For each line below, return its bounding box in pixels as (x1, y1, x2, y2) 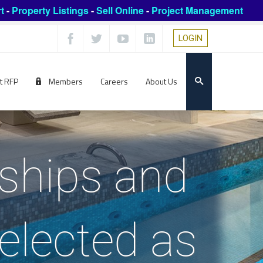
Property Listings (11, 4, 89, 17)
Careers (100, 75, 128, 88)
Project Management (151, 4, 243, 17)
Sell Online (96, 4, 144, 17)
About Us (146, 75, 177, 88)
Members (47, 75, 83, 88)
